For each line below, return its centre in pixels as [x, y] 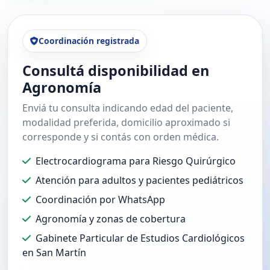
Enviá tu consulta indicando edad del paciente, [128, 108]
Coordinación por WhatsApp [100, 199]
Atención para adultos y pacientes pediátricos [140, 180]
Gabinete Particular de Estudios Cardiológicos [140, 238]
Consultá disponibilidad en [116, 70]
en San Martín [54, 252]
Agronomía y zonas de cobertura [111, 218]
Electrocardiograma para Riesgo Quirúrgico [136, 161]
